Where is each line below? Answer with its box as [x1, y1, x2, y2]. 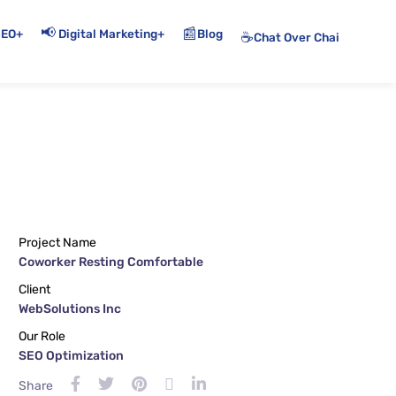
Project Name [19, 235, 96, 250]
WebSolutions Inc [19, 301, 121, 316]
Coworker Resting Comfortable [19, 255, 203, 270]
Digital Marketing [58, 27, 158, 41]
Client [19, 282, 50, 297]
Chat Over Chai [254, 29, 340, 44]
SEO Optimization [19, 348, 124, 363]
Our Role [19, 329, 65, 344]
